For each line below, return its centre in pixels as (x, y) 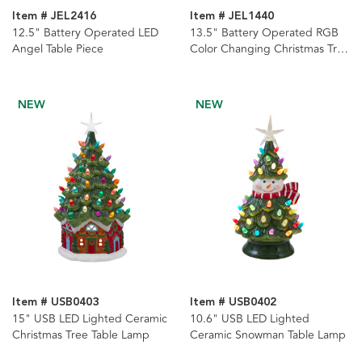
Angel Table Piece (58, 49)
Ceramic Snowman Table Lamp (267, 335)
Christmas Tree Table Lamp (81, 335)
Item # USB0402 (233, 302)
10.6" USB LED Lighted (249, 318)
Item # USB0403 (55, 302)
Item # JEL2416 (54, 17)
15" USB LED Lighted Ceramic (90, 318)
